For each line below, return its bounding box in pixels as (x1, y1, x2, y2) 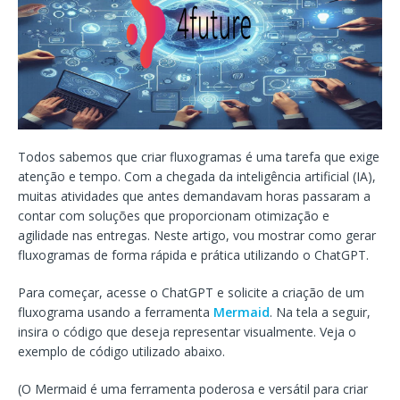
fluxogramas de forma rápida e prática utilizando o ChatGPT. (18, 246, 369, 263)
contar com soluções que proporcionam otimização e (18, 206, 329, 224)
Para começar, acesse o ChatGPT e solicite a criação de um (18, 283, 364, 301)
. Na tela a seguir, (270, 303, 371, 321)
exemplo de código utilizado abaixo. (18, 342, 225, 360)
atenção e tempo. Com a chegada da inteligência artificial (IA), (18, 167, 376, 185)
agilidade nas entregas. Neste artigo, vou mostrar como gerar (18, 226, 376, 244)
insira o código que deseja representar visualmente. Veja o (18, 322, 356, 340)
